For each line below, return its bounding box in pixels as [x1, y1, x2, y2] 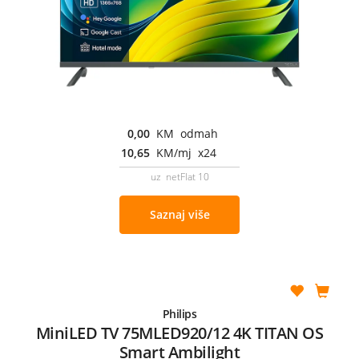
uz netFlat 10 [150, 169, 209, 184]
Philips [162, 305, 197, 321]
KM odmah [156, 125, 218, 141]
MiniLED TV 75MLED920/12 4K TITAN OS [35, 321, 324, 344]
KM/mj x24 [156, 144, 216, 160]
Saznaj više [149, 206, 210, 222]
